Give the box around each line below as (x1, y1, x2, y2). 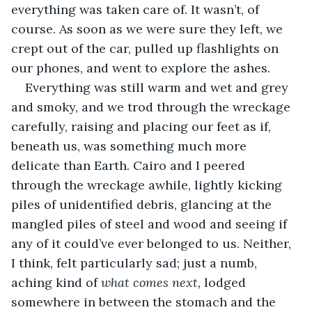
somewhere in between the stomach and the (11, 293, 279, 310)
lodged (204, 274, 249, 290)
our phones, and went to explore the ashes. (11, 59, 270, 76)
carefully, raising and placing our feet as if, (11, 118, 274, 134)
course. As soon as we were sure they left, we (11, 20, 286, 37)
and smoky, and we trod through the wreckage (11, 98, 294, 115)
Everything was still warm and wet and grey (25, 79, 292, 95)
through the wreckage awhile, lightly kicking (11, 176, 286, 193)
